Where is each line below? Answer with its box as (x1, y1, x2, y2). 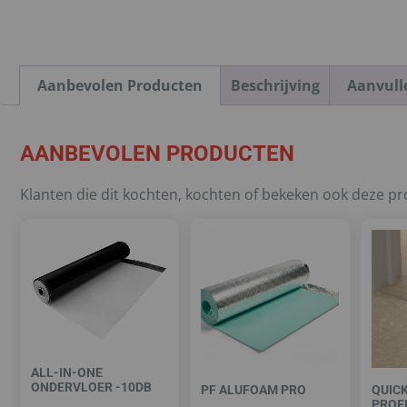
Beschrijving (230, 74, 320, 95)
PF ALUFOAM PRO (201, 382, 307, 398)
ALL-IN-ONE (31, 365, 103, 381)
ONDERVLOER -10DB (31, 380, 152, 395)
